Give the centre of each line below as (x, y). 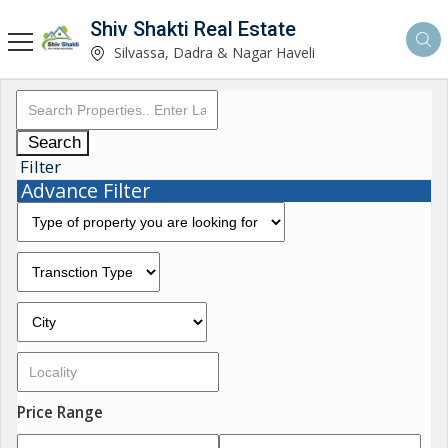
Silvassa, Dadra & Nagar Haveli (212, 52)
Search (54, 142)
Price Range (60, 412)
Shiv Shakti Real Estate (193, 28)
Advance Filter (85, 190)
